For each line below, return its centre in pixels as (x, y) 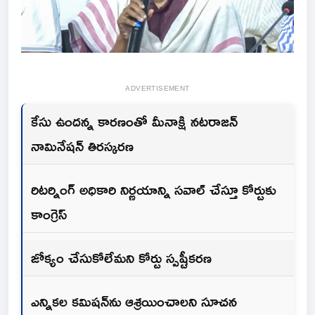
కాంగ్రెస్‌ (49, 214)
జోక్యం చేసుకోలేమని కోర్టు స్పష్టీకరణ (121, 258)
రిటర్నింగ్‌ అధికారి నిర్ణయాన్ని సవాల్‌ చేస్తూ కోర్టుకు (154, 189)
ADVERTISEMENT (157, 89)
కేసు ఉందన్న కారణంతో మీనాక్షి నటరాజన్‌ (134, 121)
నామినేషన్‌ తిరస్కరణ (82, 146)
